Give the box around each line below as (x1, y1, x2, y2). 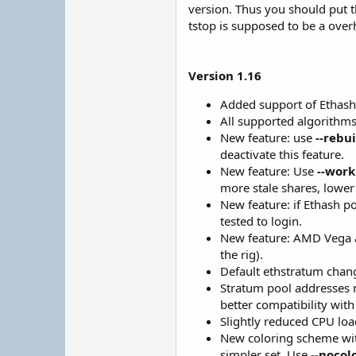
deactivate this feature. (220, 146, 344, 162)
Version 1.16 (188, 68, 261, 83)
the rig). (220, 246, 263, 262)
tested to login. (220, 213, 302, 229)
